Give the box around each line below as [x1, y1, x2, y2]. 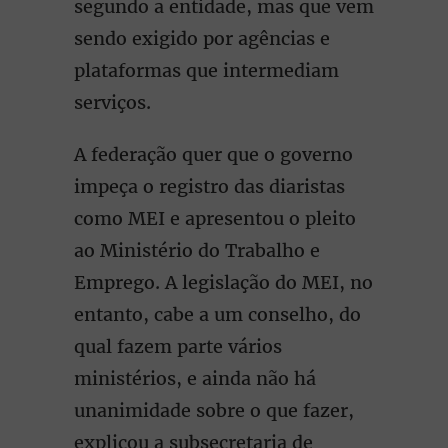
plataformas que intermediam [74, 59, 339, 82]
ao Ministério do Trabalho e [74, 239, 320, 262]
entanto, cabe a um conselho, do [74, 303, 361, 326]
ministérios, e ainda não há [74, 367, 316, 390]
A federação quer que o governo [74, 143, 353, 166]
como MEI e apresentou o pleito [74, 207, 356, 230]
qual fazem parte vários [74, 335, 282, 358]
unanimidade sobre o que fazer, [74, 399, 354, 422]
